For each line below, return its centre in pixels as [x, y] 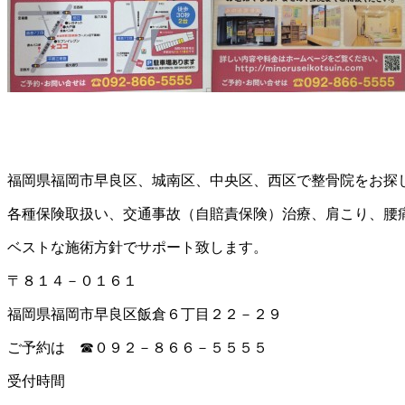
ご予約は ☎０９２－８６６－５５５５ [137, 348]
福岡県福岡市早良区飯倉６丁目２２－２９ [145, 315]
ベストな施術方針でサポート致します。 [137, 248]
